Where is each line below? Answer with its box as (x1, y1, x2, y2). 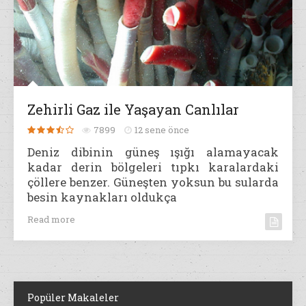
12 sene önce (135, 123, 189, 136)
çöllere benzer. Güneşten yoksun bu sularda (27, 173, 279, 190)
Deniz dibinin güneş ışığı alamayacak (27, 143, 279, 160)
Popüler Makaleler (27, 290, 119, 304)
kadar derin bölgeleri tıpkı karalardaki (27, 158, 279, 175)
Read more (27, 212, 75, 225)
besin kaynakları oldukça (27, 189, 177, 205)
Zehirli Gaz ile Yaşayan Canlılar (27, 100, 239, 118)
